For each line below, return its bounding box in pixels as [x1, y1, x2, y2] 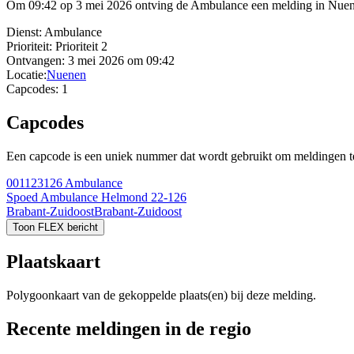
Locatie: [6, 68, 47, 82]
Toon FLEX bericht [13, 221, 98, 234]
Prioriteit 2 [52, 40, 107, 54]
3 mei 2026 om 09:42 [65, 54, 175, 68]
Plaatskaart [6, 251, 100, 273]
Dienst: [6, 25, 42, 40]
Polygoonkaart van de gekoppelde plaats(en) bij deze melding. [6, 288, 316, 303]
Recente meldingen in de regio [6, 318, 251, 339]
